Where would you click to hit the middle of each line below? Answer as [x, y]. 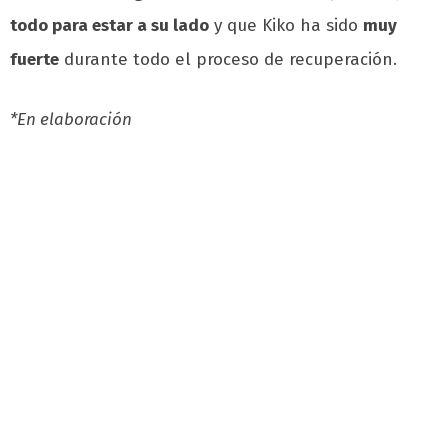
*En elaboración [73, 120]
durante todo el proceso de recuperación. [228, 60]
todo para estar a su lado [109, 26]
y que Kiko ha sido [286, 26]
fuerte [34, 60]
